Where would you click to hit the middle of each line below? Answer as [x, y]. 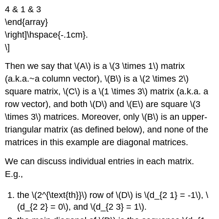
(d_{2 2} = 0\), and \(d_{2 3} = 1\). [82, 207]
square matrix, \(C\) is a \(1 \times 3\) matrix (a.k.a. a [107, 92]
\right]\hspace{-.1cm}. [47, 34]
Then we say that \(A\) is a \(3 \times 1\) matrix [95, 66]
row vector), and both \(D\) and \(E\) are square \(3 [103, 104]
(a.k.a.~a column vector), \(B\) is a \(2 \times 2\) [97, 79]
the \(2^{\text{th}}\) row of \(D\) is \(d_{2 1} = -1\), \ [113, 195]
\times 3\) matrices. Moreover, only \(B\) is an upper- [106, 117]
